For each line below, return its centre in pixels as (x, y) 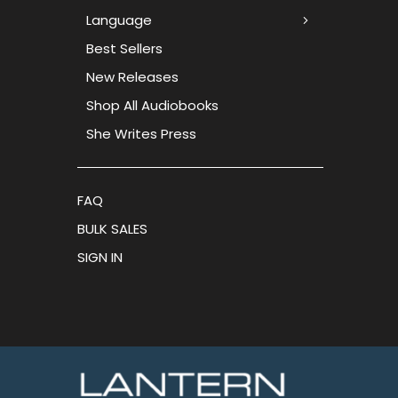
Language (119, 20)
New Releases (132, 76)
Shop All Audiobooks (152, 105)
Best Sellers (124, 48)
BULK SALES (112, 228)
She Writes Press (141, 133)
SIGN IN (100, 257)
